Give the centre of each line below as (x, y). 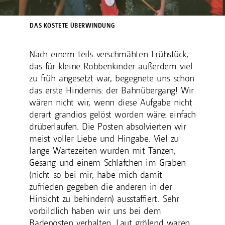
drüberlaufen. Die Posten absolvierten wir (108, 126)
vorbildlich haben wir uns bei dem (95, 210)
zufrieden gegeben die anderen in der (101, 186)
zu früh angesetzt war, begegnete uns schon (112, 78)
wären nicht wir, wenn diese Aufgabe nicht (111, 102)
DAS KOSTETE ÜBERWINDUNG (72, 25)
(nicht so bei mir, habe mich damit (96, 174)
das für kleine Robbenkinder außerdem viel (111, 66)
